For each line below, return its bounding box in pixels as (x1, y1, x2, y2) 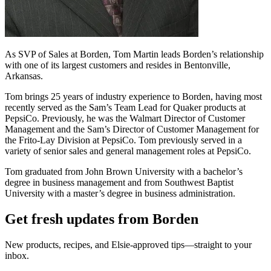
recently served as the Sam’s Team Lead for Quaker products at (5, 102, 246, 113)
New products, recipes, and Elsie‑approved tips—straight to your (5, 240, 252, 250)
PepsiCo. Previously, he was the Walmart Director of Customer (5, 113, 245, 124)
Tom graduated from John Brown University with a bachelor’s (5, 166, 243, 177)
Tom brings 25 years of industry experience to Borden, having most (5, 91, 262, 102)
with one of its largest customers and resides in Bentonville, (5, 60, 230, 71)
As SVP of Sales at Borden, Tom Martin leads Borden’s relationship (5, 49, 264, 60)
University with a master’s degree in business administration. (5, 188, 235, 199)
